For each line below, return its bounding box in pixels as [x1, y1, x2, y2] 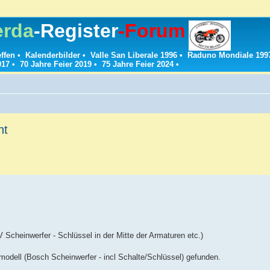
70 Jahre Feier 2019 [20, 60, 92, 69]
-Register [34, 20, 119, 42]
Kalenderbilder [25, 51, 80, 60]
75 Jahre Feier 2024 [102, 60, 174, 69]
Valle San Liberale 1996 [90, 51, 177, 60]
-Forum [118, 20, 186, 42]
